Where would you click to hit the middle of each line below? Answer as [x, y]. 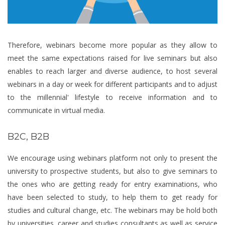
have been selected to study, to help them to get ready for [113, 197]
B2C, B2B [28, 136]
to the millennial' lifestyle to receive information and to [113, 97]
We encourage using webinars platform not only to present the [113, 158]
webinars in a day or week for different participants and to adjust [113, 84]
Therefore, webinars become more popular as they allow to [113, 45]
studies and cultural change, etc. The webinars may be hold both [113, 210]
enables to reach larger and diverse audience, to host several [113, 71]
